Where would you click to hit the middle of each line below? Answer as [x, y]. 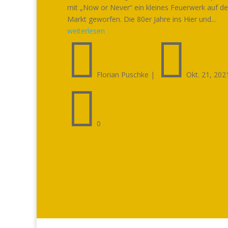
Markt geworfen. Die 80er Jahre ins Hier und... [141, 19]
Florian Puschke [123, 74]
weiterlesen [86, 31]
